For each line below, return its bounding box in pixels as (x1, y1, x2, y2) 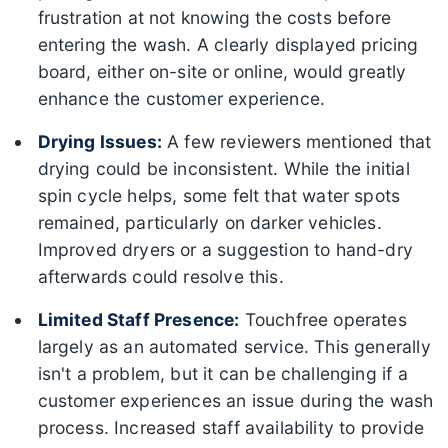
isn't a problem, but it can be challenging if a (37, 362, 408, 384)
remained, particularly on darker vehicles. (37, 211, 382, 233)
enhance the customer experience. (37, 87, 326, 109)
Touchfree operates (239, 308, 407, 330)
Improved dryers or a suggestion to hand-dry (37, 238, 414, 260)
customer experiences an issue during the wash (37, 389, 434, 411)
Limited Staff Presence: (37, 308, 240, 330)
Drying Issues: (37, 130, 162, 152)
